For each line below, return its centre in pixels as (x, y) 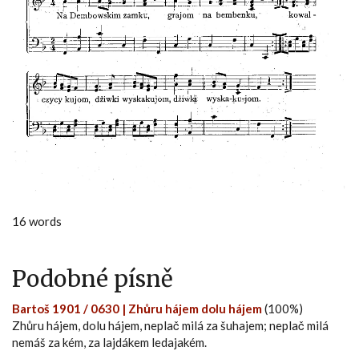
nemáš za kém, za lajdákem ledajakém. (109, 342)
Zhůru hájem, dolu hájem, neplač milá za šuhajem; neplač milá (170, 325)
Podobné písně (93, 278)
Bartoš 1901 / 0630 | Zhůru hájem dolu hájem (137, 308)
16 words (37, 221)
